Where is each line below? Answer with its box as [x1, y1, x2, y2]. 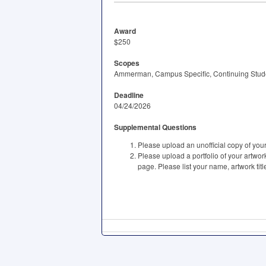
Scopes [114, 58, 140, 68]
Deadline [114, 90, 144, 100]
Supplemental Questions [114, 122, 197, 132]
